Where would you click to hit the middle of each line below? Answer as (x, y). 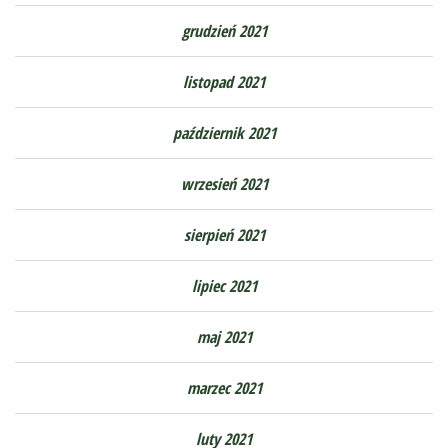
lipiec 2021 (224, 286)
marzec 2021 (224, 388)
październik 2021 (224, 133)
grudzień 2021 (224, 31)
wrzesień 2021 (224, 184)
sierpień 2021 (224, 235)
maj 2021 (224, 337)
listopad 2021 (224, 82)
